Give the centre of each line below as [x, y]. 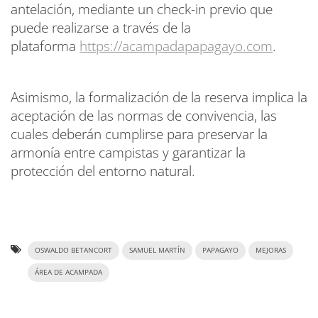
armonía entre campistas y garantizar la [128, 152]
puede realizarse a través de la [101, 27]
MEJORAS [271, 250]
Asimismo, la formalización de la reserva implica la [159, 97]
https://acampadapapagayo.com [176, 46]
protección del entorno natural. [105, 171]
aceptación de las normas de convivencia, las [144, 115]
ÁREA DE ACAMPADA [68, 272]
